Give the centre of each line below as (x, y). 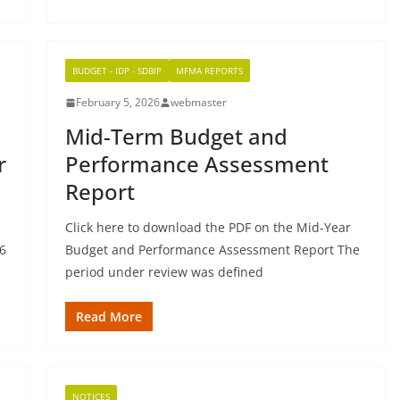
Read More (108, 317)
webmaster (198, 102)
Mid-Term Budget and (176, 136)
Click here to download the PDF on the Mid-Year (208, 227)
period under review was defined (164, 272)
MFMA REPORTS (209, 71)
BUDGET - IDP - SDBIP (117, 71)
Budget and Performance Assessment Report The (212, 250)
